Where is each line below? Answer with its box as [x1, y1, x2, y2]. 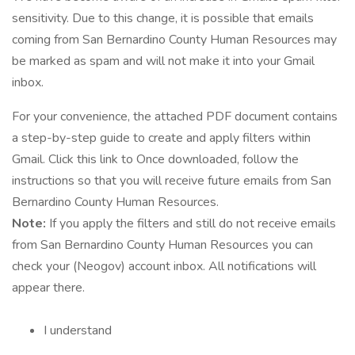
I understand [44, 322, 112, 339]
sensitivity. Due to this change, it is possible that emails [12, 10, 314, 27]
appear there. [12, 279, 85, 296]
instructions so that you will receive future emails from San [12, 172, 331, 189]
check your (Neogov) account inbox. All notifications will [12, 258, 316, 275]
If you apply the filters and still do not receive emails [49, 215, 336, 232]
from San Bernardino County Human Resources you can [12, 236, 313, 254]
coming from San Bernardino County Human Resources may [12, 31, 337, 48]
